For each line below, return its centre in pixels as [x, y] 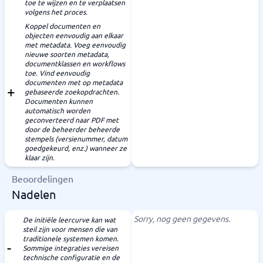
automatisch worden [58, 110]
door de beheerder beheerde [72, 129]
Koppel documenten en [63, 26]
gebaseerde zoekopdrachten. [72, 92]
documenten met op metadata [74, 82]
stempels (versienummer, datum [76, 139]
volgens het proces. [56, 12]
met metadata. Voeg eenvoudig [75, 45]
